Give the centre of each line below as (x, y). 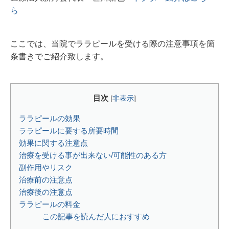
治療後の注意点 (46, 192)
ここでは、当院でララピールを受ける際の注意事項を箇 (112, 43)
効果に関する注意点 (53, 143)
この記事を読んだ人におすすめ (96, 216)
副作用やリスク (46, 167)
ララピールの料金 (50, 204)
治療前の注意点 (46, 179)
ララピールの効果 (50, 118)
